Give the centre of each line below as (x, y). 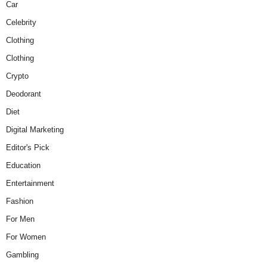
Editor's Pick (28, 148)
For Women (26, 237)
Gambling (22, 255)
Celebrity (21, 23)
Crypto (17, 76)
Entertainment (30, 184)
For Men (20, 219)
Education (23, 166)
